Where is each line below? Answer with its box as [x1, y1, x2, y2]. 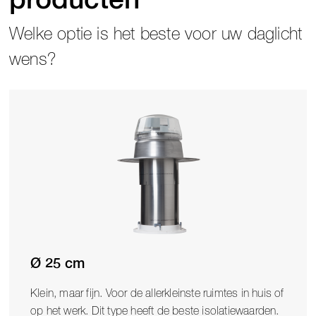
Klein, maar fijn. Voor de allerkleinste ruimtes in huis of [30, 287, 284, 299]
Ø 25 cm [30, 256, 85, 271]
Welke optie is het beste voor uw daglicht [9, 25, 303, 43]
